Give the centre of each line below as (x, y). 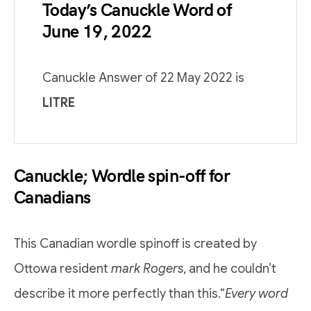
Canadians (52, 198)
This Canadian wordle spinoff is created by (135, 244)
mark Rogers (147, 269)
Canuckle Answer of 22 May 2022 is (143, 78)
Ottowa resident (62, 269)
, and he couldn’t (230, 269)
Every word (257, 294)
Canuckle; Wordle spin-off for (122, 176)
